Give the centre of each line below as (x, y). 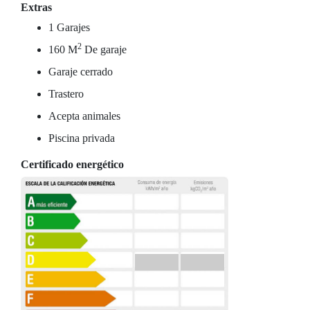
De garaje (104, 49)
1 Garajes (69, 27)
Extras (36, 7)
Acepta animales (84, 116)
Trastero (66, 94)
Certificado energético (72, 164)
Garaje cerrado (81, 72)
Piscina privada (82, 138)
